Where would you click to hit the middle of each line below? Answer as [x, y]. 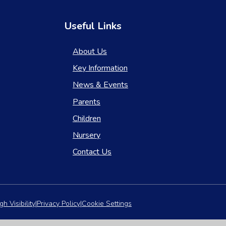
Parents [86, 102]
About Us [90, 52]
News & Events [100, 85]
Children [87, 118]
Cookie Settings [107, 204]
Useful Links [93, 26]
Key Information [100, 68]
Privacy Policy [59, 204]
